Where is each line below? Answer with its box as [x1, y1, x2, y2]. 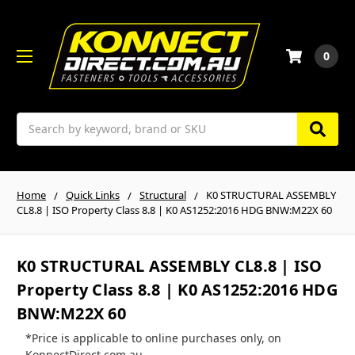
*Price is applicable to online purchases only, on [25, 330, 281, 346]
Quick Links [66, 187, 120, 202]
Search [17, 113, 53, 128]
